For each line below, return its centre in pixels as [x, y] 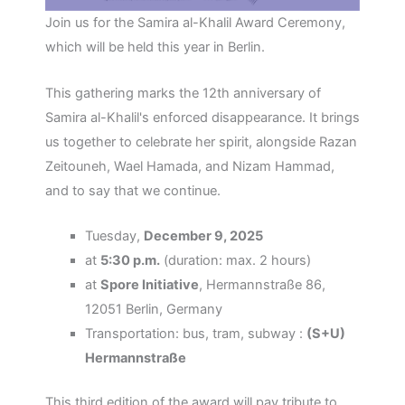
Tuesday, [114, 235]
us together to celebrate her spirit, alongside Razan [201, 141]
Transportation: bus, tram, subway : [195, 333]
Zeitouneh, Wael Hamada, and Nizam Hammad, [190, 166]
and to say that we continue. [133, 190]
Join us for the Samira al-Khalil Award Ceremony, [195, 23]
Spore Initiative [149, 284]
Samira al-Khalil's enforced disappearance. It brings [202, 117]
